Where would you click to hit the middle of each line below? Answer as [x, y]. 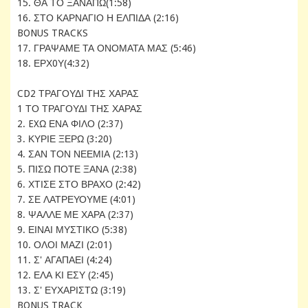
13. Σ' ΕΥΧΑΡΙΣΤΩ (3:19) [71, 290]
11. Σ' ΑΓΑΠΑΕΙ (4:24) [65, 260]
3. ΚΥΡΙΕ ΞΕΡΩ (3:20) [65, 139]
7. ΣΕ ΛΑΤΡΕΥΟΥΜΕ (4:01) [76, 199]
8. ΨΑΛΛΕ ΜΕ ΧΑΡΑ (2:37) [75, 214]
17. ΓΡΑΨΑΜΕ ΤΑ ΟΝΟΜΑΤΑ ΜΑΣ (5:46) [107, 48]
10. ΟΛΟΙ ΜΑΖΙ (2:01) [65, 244]
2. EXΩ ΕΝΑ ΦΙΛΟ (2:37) [70, 123]
